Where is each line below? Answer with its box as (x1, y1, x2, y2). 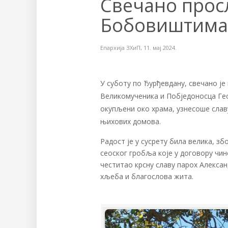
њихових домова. (100, 117, 161, 127)
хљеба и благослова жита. (100, 172, 193, 182)
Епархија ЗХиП (100, 44, 140, 52)
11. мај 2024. (144, 44, 177, 52)
